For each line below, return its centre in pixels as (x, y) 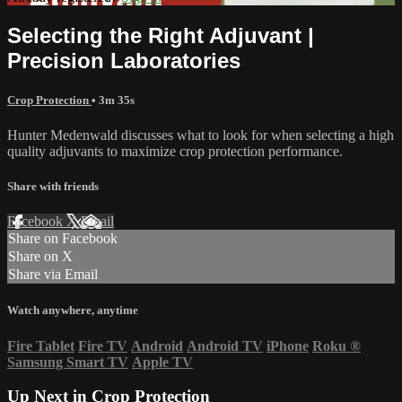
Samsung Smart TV (68, 362)
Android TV (225, 345)
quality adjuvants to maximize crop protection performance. (175, 151)
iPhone (288, 345)
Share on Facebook (63, 239)
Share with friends (53, 187)
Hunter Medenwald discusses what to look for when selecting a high (201, 135)
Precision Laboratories (124, 60)
